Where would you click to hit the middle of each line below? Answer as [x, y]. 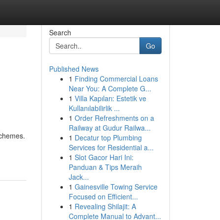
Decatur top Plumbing [108, 137]
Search [60, 32]
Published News [74, 69]
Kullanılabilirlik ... [94, 108]
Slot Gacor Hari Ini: [104, 157]
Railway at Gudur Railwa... [110, 128]
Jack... [79, 177]
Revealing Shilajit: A [105, 206]
